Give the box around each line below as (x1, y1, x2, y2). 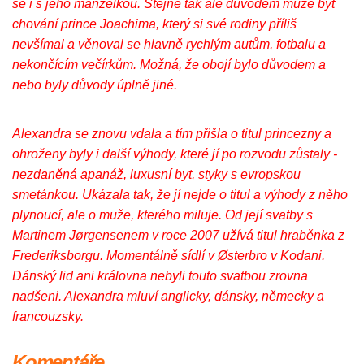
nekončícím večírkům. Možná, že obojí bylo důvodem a (12, 58, 326, 72)
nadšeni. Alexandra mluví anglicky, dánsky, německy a (12, 289, 324, 304)
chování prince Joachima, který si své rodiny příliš (12, 17, 297, 32)
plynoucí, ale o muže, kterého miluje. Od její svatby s (12, 208, 313, 223)
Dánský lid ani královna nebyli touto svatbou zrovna (12, 269, 308, 284)
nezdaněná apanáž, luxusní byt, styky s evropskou (12, 167, 301, 182)
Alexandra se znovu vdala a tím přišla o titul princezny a (12, 127, 331, 141)
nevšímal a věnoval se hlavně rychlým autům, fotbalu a (12, 37, 326, 52)
